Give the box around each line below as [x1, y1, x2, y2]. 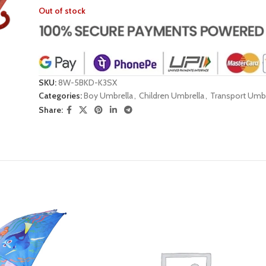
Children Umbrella [139, 90, 205, 101]
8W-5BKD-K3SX [58, 77, 118, 88]
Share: [39, 104, 64, 116]
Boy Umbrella [84, 90, 134, 101]
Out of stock [39, 5, 86, 16]
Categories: [39, 90, 83, 101]
